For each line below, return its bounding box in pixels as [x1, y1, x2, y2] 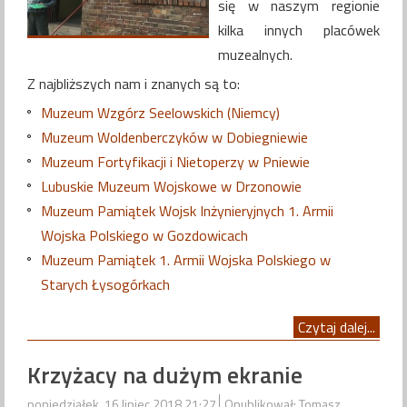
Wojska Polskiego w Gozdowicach [41, 224, 248, 247]
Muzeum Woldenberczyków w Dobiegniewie [41, 126, 308, 149]
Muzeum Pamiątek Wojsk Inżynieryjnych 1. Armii [41, 200, 333, 223]
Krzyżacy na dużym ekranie [27, 356, 303, 392]
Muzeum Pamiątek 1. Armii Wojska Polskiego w [41, 249, 331, 272]
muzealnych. [218, 44, 293, 66]
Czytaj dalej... [298, 316, 375, 339]
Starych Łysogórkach [41, 273, 170, 296]
